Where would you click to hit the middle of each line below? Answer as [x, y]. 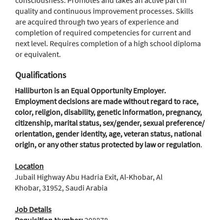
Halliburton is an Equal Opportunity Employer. [90, 90]
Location [29, 166]
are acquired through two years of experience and [97, 22]
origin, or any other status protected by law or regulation [108, 144]
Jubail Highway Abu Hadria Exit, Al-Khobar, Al [89, 177]
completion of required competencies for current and [103, 32]
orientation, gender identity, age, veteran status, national [108, 134]
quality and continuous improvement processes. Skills [104, 11]
